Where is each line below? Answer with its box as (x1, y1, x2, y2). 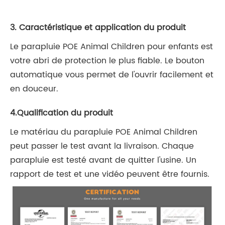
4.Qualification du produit (10, 106, 113, 120)
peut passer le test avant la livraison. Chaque (10, 140, 194, 153)
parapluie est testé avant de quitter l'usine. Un (10, 154, 196, 167)
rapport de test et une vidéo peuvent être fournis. (10, 168, 209, 181)
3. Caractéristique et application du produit (10, 21, 186, 35)
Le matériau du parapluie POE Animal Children (10, 126, 197, 139)
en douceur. (10, 82, 58, 96)
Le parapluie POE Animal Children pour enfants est (10, 40, 213, 54)
